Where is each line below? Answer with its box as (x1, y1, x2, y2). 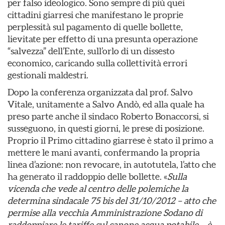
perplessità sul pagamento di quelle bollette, (8, 22, 183, 32)
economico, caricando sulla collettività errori (8, 58, 187, 68)
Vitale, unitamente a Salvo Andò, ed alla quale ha (8, 99, 204, 109)
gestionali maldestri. (8, 70, 88, 80)
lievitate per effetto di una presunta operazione (8, 34, 198, 44)
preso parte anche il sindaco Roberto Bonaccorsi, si (8, 111, 209, 122)
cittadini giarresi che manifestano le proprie (8, 10, 183, 20)
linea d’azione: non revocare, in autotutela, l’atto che (8, 159, 216, 170)
